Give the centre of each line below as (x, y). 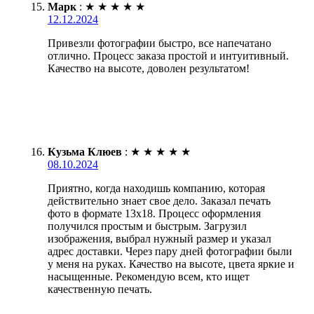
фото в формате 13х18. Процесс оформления (154, 213)
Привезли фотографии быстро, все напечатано (159, 43)
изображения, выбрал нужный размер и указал (159, 238)
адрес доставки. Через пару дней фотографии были (170, 251)
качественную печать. (100, 289)
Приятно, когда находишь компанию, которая (156, 188)
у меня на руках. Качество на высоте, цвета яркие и (171, 264)
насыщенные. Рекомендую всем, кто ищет (149, 276)
